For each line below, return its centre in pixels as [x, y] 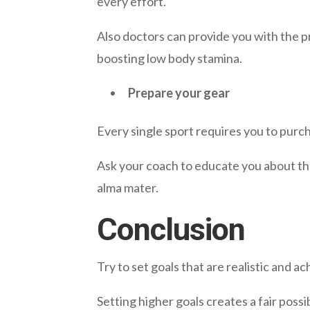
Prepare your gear [179, 93]
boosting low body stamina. [169, 58]
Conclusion [171, 230]
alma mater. [127, 188]
